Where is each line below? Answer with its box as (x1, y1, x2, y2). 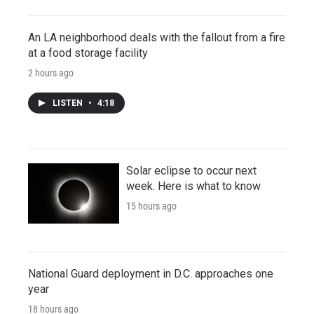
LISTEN (53, 97, 85, 108)
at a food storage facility (28, 46, 148, 60)
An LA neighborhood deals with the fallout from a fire (28, 30, 285, 44)
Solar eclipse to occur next (126, 163, 257, 177)
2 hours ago (28, 67, 74, 78)
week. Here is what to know (126, 179, 261, 193)
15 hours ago (126, 200, 177, 212)
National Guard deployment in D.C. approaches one (28, 266, 273, 280)
